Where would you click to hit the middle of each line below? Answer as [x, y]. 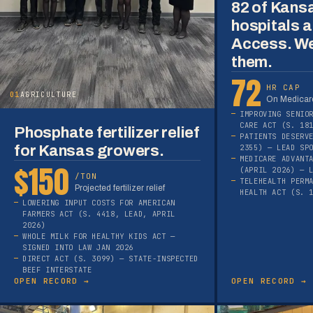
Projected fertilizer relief [120, 188]
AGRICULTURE [49, 95]
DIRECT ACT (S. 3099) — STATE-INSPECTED [110, 259]
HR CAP [283, 87]
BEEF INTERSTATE [57, 270]
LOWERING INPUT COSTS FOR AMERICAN [99, 203]
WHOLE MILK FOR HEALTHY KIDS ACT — [99, 236]
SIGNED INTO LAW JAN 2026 [78, 248]
